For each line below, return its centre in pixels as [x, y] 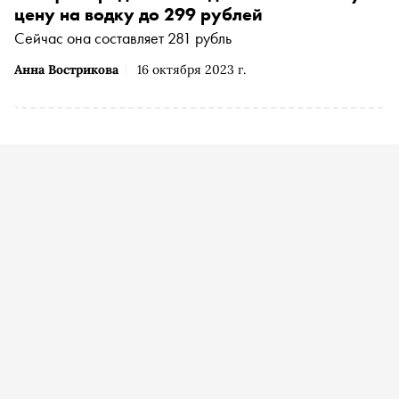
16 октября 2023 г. [191, 70]
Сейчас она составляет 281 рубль [123, 38]
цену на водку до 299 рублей [138, 15]
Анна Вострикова [66, 70]
